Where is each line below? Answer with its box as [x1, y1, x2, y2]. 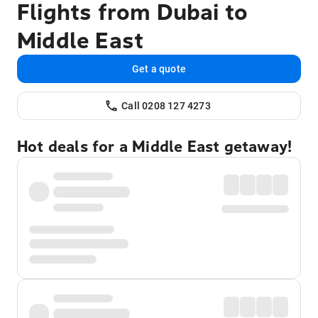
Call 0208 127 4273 [121, 99, 211, 111]
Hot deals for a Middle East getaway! [17, 137, 292, 156]
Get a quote [131, 62, 187, 75]
